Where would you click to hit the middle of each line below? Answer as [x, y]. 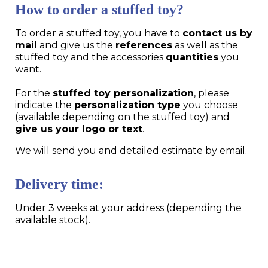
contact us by [217, 33]
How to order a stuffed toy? [99, 9]
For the [34, 93]
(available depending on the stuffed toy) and [122, 117]
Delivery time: [59, 184]
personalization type [127, 105]
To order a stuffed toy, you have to [99, 33]
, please [211, 93]
